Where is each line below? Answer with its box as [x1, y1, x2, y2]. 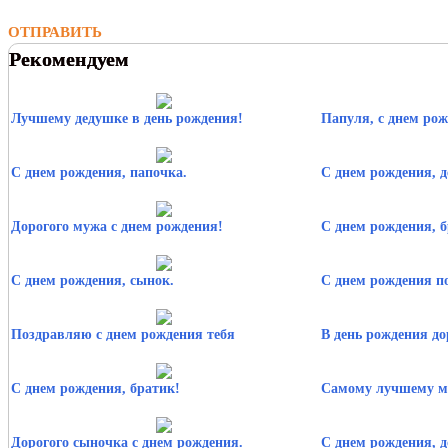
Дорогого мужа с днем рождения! [11, 218, 223, 234]
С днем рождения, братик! [11, 380, 180, 396]
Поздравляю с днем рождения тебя [11, 326, 235, 342]
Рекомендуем [9, 47, 129, 70]
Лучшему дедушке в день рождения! [11, 110, 243, 126]
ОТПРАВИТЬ [8, 23, 102, 40]
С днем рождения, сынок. [11, 272, 174, 288]
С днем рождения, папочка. [11, 164, 187, 180]
